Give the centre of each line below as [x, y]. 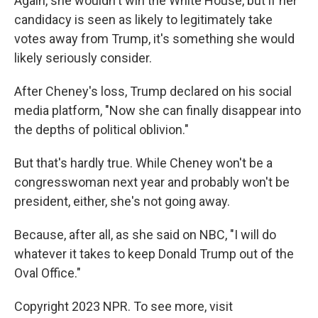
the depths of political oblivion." [102, 130]
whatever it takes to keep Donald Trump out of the [154, 254]
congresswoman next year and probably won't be [152, 182]
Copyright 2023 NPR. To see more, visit [124, 307]
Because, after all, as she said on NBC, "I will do [145, 235]
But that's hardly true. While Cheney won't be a [143, 163]
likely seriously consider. [83, 58]
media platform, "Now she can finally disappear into [158, 111]
